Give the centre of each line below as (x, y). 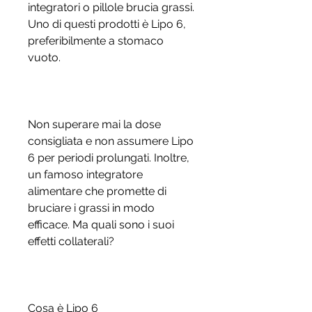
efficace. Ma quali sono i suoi (101, 225)
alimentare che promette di (97, 192)
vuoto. (44, 58)
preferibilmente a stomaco (96, 41)
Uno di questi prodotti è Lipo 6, (107, 24)
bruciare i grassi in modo (91, 208)
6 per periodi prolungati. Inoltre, (109, 158)
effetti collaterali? (71, 242)
